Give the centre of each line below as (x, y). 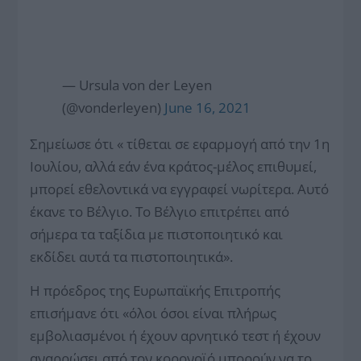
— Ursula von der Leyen (137, 85)
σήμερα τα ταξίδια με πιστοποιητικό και (157, 234)
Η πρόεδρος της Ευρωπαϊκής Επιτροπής (156, 290)
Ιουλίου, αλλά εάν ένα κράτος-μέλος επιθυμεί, (174, 166)
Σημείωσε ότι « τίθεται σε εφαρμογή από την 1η (180, 143)
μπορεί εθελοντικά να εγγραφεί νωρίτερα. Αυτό (180, 189)
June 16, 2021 (208, 107)
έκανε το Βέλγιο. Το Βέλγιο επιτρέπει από (160, 211)
